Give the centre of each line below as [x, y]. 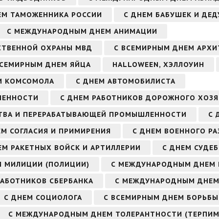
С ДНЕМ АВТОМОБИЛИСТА [126, 81]
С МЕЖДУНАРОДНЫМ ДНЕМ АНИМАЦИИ [82, 31]
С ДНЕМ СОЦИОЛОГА [43, 197]
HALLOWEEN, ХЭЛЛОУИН [158, 64]
